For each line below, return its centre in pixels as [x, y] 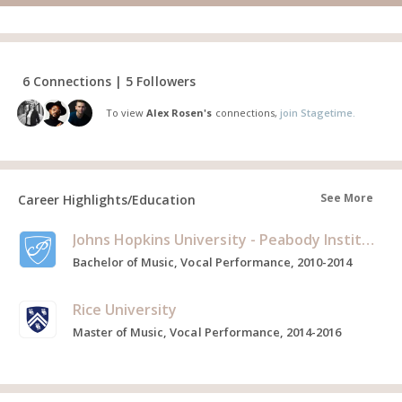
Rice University [125, 310]
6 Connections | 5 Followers [109, 81]
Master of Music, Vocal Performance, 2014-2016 [207, 332]
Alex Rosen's [179, 113]
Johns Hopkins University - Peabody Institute [367, 240]
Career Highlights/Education [107, 200]
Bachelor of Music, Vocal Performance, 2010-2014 [213, 262]
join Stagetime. [318, 113]
